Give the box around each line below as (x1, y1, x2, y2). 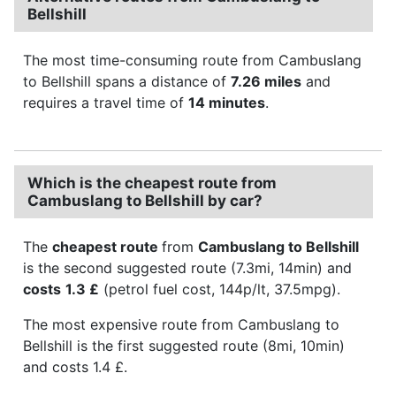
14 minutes (188, 93, 265, 111)
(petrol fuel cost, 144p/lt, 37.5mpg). (99, 279, 340, 298)
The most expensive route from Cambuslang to (23, 315, 339, 333)
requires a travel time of (23, 93, 188, 111)
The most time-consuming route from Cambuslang (23, 50, 362, 69)
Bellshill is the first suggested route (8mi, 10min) (23, 336, 345, 354)
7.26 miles (231, 72, 301, 90)
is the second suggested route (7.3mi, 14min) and (23, 258, 352, 277)
